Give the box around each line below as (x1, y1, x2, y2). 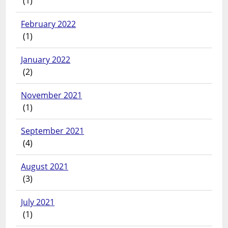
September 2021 (21, 125, 84, 137)
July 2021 (21, 196, 55, 208)
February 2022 (21, 18, 76, 30)
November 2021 (21, 90, 82, 101)
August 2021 (21, 161, 69, 173)
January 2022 (21, 54, 71, 66)
